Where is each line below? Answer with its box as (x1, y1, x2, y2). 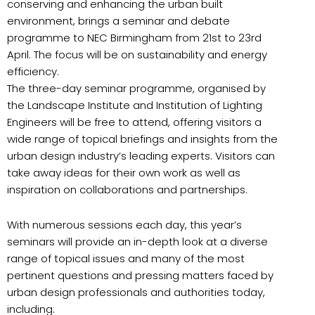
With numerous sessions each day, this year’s (7, 217, 242, 232)
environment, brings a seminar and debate (7, 13, 230, 28)
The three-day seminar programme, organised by (7, 80, 266, 96)
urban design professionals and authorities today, (7, 284, 265, 300)
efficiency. (7, 63, 59, 79)
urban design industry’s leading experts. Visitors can (7, 148, 275, 163)
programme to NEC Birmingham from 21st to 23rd (7, 30, 262, 45)
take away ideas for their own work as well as (7, 165, 240, 180)
